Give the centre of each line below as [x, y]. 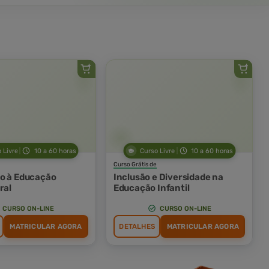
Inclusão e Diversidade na [168, 177]
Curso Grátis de [135, 165]
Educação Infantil [151, 188]
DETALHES [137, 227]
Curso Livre [157, 151]
